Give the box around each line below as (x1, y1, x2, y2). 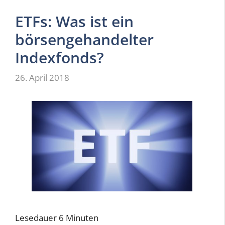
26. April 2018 (15, 71, 69, 83)
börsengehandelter (15, 29, 154, 50)
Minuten (66, 211, 98, 223)
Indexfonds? (15, 47, 104, 68)
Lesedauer (15, 211, 57, 223)
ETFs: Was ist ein (15, 11, 134, 32)
